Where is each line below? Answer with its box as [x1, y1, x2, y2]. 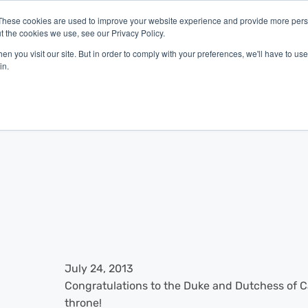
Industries [52, 27, 107, 40]
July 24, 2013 [64, 261, 133, 275]
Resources [188, 27, 245, 40]
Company [123, 27, 173, 40]
